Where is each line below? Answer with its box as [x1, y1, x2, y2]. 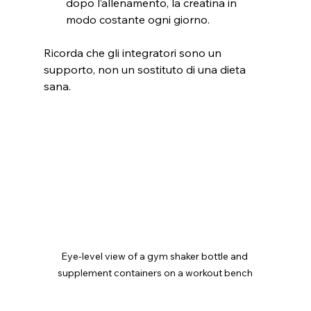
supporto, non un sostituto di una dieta [43, 62, 249, 76]
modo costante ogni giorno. [65, 12, 210, 26]
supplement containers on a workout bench [58, 267, 253, 280]
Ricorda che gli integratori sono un [43, 45, 224, 60]
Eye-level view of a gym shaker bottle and [60, 250, 250, 263]
